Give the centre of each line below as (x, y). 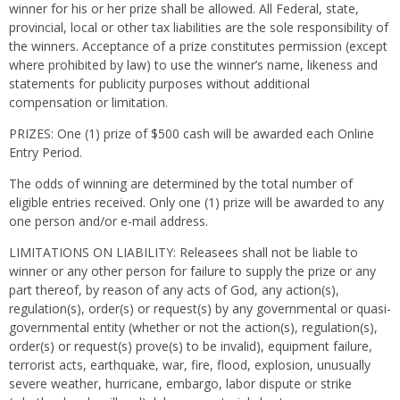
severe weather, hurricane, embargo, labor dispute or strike (180, 383)
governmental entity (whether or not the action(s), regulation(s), (193, 327)
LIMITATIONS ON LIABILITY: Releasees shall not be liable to (183, 252)
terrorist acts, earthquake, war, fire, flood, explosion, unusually (190, 365)
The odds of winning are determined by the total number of (181, 183)
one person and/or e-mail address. (108, 221)
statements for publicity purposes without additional (159, 83)
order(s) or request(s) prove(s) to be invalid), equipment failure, (191, 346)
